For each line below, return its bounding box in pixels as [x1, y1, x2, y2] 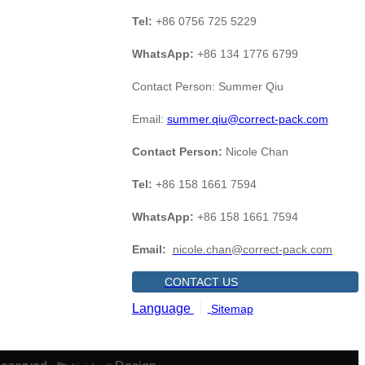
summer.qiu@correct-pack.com [166, 112, 328, 125]
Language [131, 301, 194, 315]
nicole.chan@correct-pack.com [172, 242, 332, 256]
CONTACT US [164, 275, 238, 288]
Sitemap [210, 301, 253, 315]
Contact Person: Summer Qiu [131, 79, 284, 93]
